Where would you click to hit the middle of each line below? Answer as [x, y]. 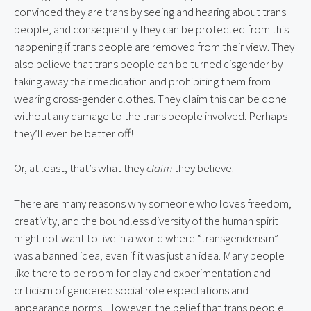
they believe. [203, 168]
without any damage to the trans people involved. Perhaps [151, 116]
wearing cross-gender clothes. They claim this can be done [150, 98]
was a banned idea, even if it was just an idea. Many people [149, 255]
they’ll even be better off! [74, 133]
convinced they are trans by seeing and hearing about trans [150, 11]
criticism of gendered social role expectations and [131, 290]
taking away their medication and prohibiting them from [142, 81]
